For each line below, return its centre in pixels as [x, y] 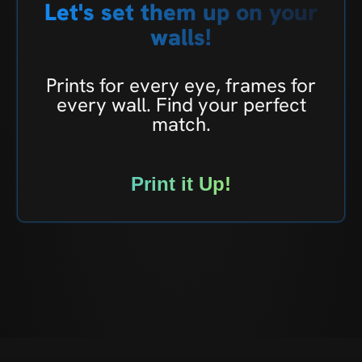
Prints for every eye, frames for [181, 85]
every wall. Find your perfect [181, 104]
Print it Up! [181, 183]
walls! [181, 37]
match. [181, 124]
